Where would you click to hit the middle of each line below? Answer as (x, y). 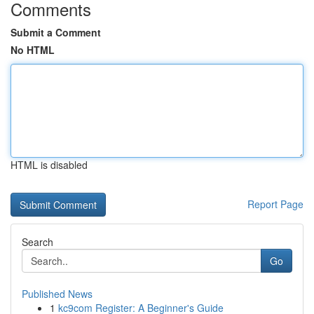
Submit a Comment (56, 32)
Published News (57, 294)
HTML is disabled (49, 165)
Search (37, 242)
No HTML (33, 50)
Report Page (275, 204)
